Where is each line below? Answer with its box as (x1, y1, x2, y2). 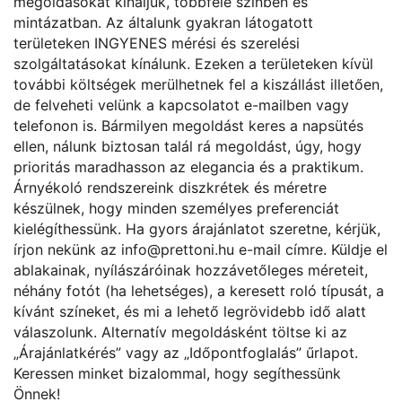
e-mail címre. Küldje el (234, 240, 388, 259)
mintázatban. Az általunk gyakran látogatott (13, 13, 313, 32)
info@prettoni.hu (121, 240, 234, 259)
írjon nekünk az (13, 240, 121, 259)
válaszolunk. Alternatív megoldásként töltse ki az (13, 323, 347, 342)
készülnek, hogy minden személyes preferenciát (13, 199, 339, 218)
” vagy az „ (116, 344, 189, 363)
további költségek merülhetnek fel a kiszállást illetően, (13, 75, 383, 94)
